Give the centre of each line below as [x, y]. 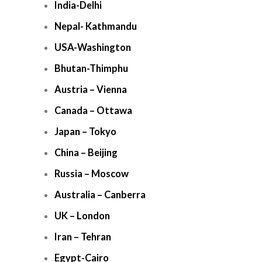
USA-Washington [93, 47]
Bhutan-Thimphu [91, 68]
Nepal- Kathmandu [96, 26]
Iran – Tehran [83, 237]
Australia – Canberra [100, 195]
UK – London [82, 216]
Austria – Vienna [91, 89]
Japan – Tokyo [85, 132]
